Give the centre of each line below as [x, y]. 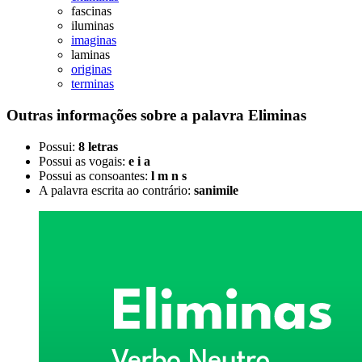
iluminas [93, 26]
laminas [90, 55]
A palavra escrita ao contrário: [116, 190]
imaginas [94, 40]
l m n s [169, 175]
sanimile [216, 190]
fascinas [91, 11]
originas [91, 69]
